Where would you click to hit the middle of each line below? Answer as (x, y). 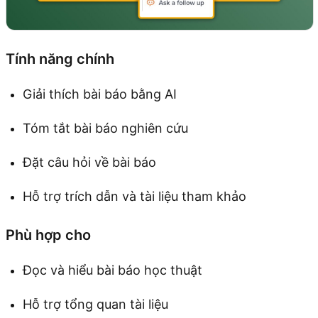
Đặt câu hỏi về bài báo (89, 163)
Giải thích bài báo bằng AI (100, 94)
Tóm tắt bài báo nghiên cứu (105, 128)
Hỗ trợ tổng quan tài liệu (95, 305)
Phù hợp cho (48, 235)
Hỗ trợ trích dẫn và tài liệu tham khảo (135, 197)
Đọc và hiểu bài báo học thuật (113, 270)
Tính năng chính (60, 59)
